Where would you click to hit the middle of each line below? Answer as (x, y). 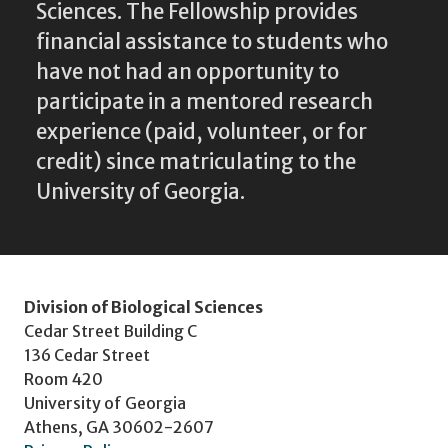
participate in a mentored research (204, 101)
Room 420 (63, 378)
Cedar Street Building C (110, 330)
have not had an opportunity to (187, 71)
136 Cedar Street (87, 354)
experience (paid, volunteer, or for (201, 131)
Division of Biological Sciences (143, 306)
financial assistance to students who (212, 41)
